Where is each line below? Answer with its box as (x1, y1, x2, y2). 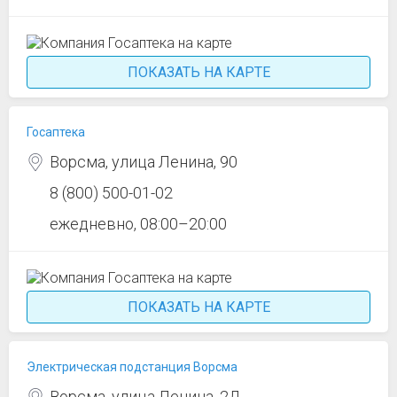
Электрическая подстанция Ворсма (27, 360, 237, 374)
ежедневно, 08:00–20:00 (50, 214, 227, 233)
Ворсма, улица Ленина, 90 (50, 152, 237, 171)
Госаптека (27, 125, 85, 139)
